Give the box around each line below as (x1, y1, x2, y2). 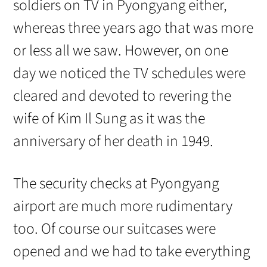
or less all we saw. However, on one (13, 39, 229, 61)
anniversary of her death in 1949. (13, 130, 214, 152)
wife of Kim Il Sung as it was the (13, 107, 206, 129)
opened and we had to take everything (13, 240, 250, 262)
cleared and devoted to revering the (13, 85, 232, 107)
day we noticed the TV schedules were (13, 62, 246, 84)
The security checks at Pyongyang (13, 172, 219, 194)
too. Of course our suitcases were (13, 218, 216, 240)
